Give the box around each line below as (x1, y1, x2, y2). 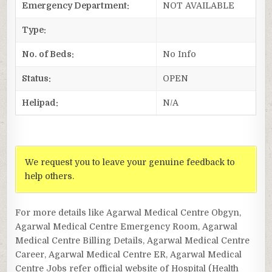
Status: (22, 73, 52, 83)
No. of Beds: (22, 49, 75, 59)
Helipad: (22, 97, 59, 107)
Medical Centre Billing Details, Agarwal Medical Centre (15, 235, 250, 245)
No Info (163, 49, 197, 59)
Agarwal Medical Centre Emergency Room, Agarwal (15, 221, 238, 231)
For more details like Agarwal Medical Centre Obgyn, (15, 207, 242, 217)
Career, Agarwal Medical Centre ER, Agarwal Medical (15, 249, 242, 259)
